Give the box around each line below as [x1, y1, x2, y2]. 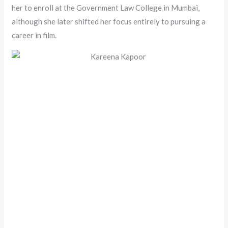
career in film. [12, 31, 57, 40]
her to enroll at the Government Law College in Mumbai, [12, 3, 200, 13]
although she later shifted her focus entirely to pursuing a [12, 17, 206, 26]
